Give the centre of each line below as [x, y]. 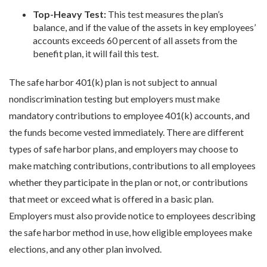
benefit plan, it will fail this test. [96, 54]
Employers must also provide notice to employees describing [132, 216]
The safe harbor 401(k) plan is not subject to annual [113, 82]
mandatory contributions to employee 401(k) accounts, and [129, 116]
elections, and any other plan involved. [86, 249]
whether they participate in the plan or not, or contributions [128, 182]
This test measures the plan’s [165, 14]
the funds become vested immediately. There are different [126, 132]
